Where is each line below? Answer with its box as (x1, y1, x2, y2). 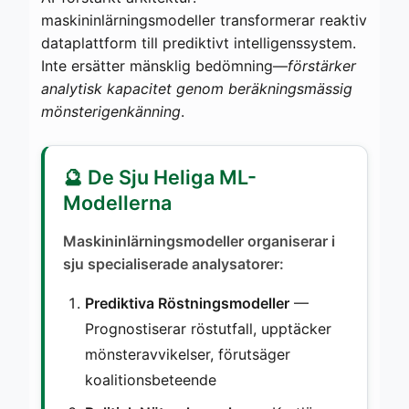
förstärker (288, 56, 356, 75)
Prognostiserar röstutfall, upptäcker (85, 319, 331, 338)
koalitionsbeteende (85, 370, 216, 389)
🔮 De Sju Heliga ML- (63, 164, 257, 189)
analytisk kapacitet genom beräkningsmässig (41, 79, 352, 98)
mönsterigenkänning (41, 101, 181, 121)
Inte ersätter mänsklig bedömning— (41, 56, 288, 75)
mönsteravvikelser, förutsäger (85, 344, 290, 363)
